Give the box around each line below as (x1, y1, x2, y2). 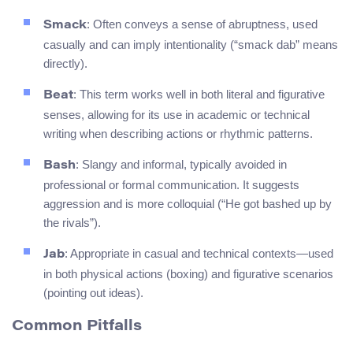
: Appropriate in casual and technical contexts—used (65, 247, 333, 261)
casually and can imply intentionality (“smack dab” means (43, 38, 338, 52)
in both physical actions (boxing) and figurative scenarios (43, 267, 333, 281)
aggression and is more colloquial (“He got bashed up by (43, 197, 332, 211)
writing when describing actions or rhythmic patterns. (43, 127, 313, 141)
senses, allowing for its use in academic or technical (43, 108, 310, 122)
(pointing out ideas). (43, 286, 143, 300)
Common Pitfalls (12, 319, 142, 335)
